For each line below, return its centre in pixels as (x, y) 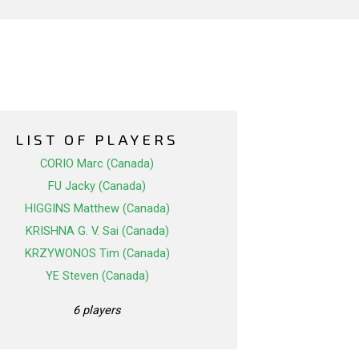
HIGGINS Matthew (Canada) (97, 209)
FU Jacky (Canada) (97, 186)
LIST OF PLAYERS (97, 139)
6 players (97, 311)
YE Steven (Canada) (97, 276)
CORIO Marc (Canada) (97, 164)
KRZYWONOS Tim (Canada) (97, 254)
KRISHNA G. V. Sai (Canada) (97, 231)
